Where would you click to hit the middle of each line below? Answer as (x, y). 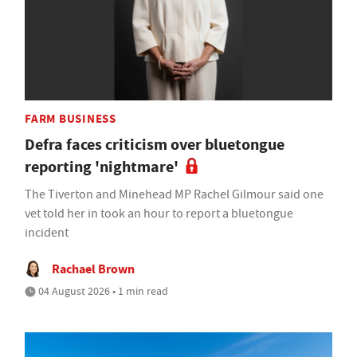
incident (47, 232)
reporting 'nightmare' (102, 167)
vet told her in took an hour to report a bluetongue (159, 213)
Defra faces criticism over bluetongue (155, 144)
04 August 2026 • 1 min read (102, 290)
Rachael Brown (93, 269)
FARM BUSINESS (71, 118)
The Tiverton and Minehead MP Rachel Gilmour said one (174, 194)
